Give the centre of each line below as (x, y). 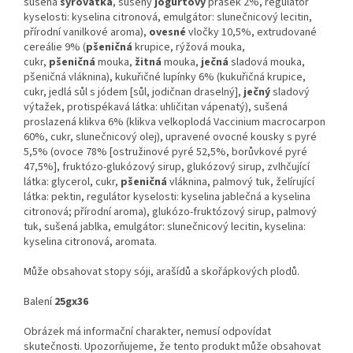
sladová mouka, (268, 63)
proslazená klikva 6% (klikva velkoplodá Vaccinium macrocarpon (175, 123)
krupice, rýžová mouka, (190, 48)
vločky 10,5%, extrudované (253, 33)
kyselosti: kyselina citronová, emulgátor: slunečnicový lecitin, (168, 18)
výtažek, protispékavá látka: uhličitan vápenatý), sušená (156, 108)
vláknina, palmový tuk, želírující (242, 182)
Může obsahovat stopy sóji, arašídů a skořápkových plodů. (162, 272)
